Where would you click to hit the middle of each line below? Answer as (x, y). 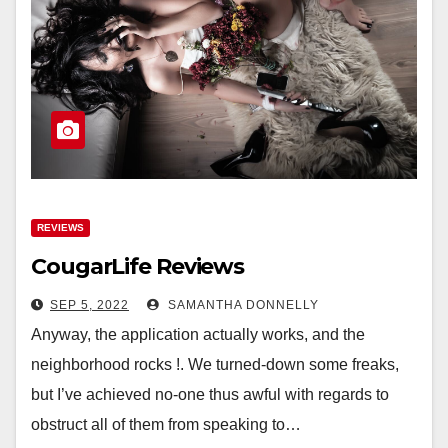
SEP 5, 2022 (89, 305)
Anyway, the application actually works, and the (198, 334)
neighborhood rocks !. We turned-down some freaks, (215, 364)
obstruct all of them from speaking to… (166, 424)
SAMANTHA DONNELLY (241, 305)
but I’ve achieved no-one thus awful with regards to (210, 394)
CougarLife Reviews (138, 266)
